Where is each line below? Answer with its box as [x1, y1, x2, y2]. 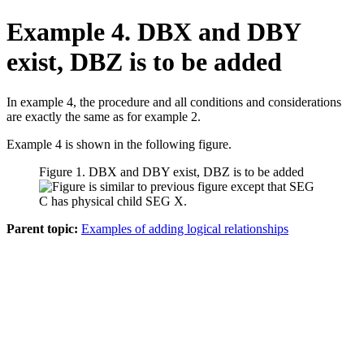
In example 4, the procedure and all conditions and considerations [6, 94, 341, 109]
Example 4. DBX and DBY [6, 17, 301, 47]
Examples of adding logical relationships [81, 221, 288, 236]
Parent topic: [6, 221, 78, 236]
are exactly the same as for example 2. [6, 109, 201, 123]
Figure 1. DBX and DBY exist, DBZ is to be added [39, 164, 304, 179]
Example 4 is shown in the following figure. [6, 136, 232, 151]
